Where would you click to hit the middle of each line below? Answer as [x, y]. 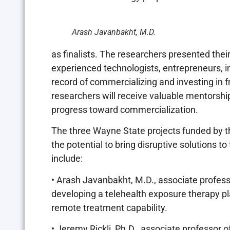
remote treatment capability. [109, 207]
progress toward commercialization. [125, 109]
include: [67, 159]
